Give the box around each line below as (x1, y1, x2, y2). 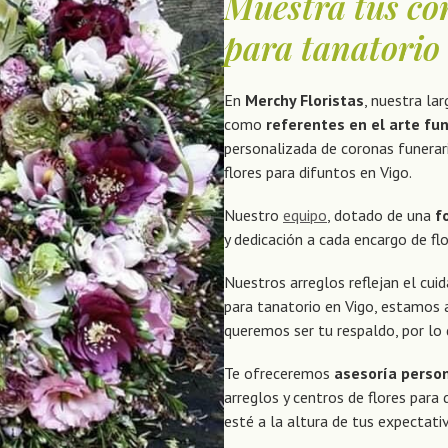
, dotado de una (327, 204, 435, 225)
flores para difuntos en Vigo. (224, 161, 412, 182)
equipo (283, 204, 327, 225)
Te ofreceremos (224, 363, 334, 384)
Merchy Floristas (245, 89, 364, 110)
